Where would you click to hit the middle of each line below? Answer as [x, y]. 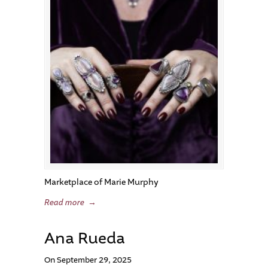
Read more [64, 203]
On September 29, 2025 [88, 260]
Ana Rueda [85, 238]
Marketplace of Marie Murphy [101, 182]
